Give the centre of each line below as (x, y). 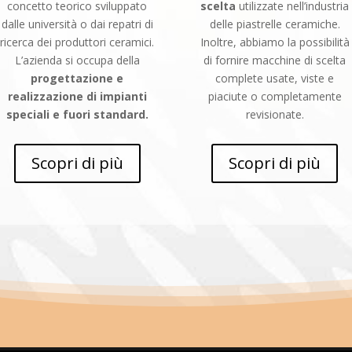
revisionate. (275, 114)
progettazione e (77, 78)
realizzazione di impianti (77, 96)
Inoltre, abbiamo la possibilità (275, 42)
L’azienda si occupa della (77, 60)
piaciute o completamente (275, 96)
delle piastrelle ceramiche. (275, 24)
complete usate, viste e (275, 78)
